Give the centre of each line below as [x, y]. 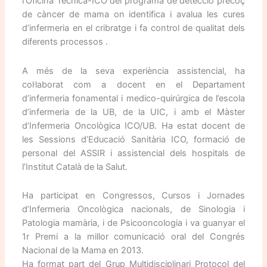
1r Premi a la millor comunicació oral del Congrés [133, 237]
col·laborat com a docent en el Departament [133, 84]
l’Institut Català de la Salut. [75, 167]
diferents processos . [65, 42]
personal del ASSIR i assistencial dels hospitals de [133, 153]
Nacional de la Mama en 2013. [83, 251]
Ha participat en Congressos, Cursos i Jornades [133, 196]
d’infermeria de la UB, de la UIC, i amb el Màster [133, 112]
